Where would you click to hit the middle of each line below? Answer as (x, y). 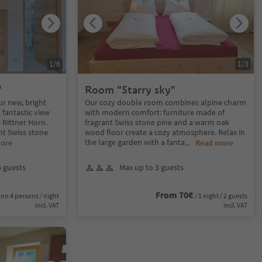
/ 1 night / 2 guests (221, 196)
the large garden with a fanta (135, 142)
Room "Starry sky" (130, 90)
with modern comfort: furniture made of (155, 112)
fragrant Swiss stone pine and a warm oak (157, 122)
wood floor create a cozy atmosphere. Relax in (165, 132)
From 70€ (174, 195)
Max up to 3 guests (152, 167)
